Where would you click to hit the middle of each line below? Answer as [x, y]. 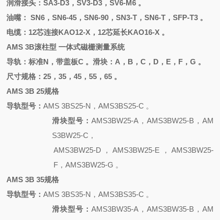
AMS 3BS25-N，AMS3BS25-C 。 [98, 106]
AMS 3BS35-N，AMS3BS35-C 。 [98, 194]
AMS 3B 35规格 [33, 179]
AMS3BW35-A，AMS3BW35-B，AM [152, 209]
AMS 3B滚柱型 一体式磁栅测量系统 [66, 47]
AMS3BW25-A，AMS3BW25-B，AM [152, 121]
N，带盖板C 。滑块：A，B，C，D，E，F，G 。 [124, 62]
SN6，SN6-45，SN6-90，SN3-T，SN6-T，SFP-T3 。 [119, 17]
